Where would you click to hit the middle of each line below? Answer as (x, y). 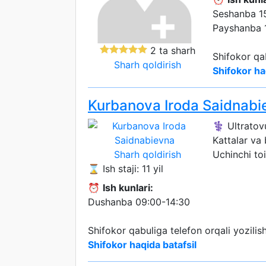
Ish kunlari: (128, 188)
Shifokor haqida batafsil (142, 245)
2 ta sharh (171, 50)
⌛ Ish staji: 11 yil (126, 169)
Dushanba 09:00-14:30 (139, 202)
